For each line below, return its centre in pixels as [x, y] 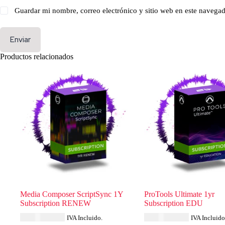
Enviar [20, 39]
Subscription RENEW [55, 203]
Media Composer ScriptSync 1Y [72, 194]
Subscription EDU [173, 203]
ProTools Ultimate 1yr [179, 194]
